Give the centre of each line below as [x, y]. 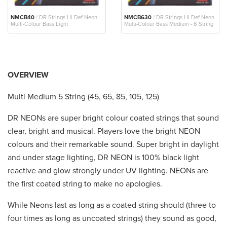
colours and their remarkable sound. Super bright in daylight [113, 145]
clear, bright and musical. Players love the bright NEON [104, 131]
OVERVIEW [28, 75]
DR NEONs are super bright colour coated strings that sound [113, 118]
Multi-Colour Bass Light [39, 24]
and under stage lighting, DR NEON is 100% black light [103, 158]
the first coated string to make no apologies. [85, 184]
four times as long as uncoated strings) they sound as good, [112, 219]
